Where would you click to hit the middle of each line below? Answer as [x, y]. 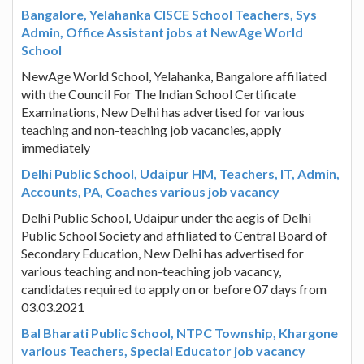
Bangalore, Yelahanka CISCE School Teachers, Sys [169, 14]
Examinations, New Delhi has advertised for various [163, 111]
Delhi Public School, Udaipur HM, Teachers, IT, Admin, [180, 173]
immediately [56, 147]
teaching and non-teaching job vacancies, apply [151, 129]
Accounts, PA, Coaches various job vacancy [150, 191]
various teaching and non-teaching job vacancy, [151, 271]
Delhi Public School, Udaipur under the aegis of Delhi [166, 217]
